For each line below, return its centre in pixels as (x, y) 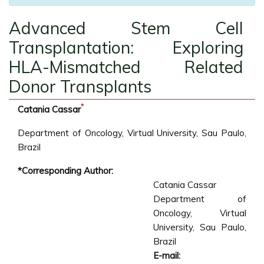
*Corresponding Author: (65, 171)
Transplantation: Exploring (126, 47)
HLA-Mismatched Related (126, 67)
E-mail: (167, 255)
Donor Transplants (80, 86)
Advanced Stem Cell (126, 28)
